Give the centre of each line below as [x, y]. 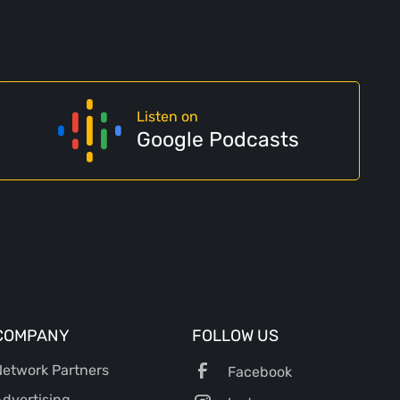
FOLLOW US [236, 336]
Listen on [167, 116]
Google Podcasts [217, 139]
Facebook [260, 371]
